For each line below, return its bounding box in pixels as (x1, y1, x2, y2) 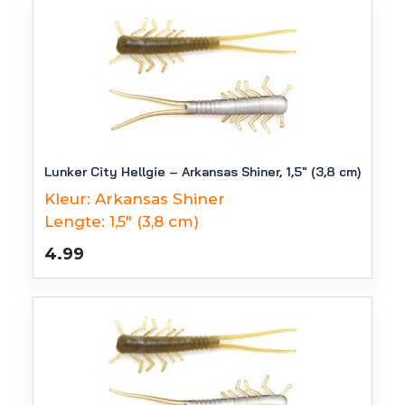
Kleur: (44, 190, 90, 208)
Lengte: (44, 212, 105, 231)
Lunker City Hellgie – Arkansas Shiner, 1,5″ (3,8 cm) (44, 164, 361, 180)
